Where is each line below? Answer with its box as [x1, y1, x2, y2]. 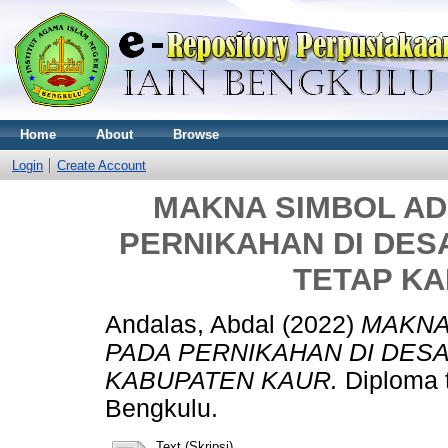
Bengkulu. [105, 394, 218, 422]
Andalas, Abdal [105, 310, 275, 338]
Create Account [57, 158, 146, 173]
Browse [173, 127, 219, 142]
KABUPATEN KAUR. [105, 366, 338, 394]
